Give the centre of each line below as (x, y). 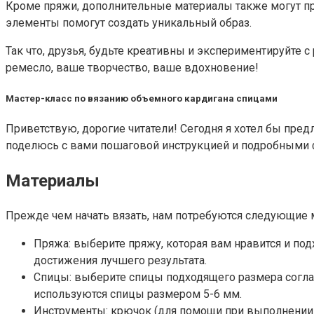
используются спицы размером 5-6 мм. (138, 294)
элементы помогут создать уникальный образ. (129, 22)
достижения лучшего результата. (120, 261)
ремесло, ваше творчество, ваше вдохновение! (132, 67)
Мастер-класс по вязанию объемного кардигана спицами (142, 99)
